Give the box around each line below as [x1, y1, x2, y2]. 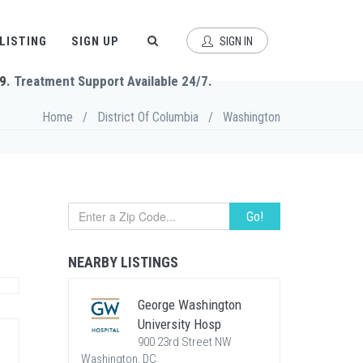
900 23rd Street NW [137, 335, 232, 349]
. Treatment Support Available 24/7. [6, 73, 212, 89]
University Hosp [137, 316, 221, 332]
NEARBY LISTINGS [67, 254, 178, 271]
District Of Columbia [97, 109, 199, 125]
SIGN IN [217, 35, 253, 48]
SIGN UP [71, 34, 119, 49]
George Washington [137, 297, 241, 313]
